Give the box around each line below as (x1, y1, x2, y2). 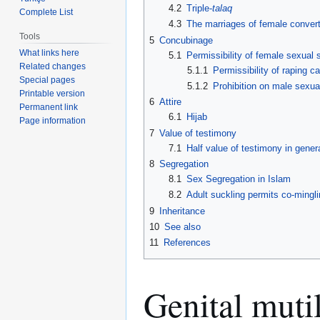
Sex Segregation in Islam (186, 173, 291, 184)
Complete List (19, 6, 74, 17)
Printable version (19, 89, 86, 99)
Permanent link (19, 102, 79, 113)
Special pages (19, 75, 76, 86)
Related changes (19, 61, 86, 72)
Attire (159, 96, 181, 108)
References (164, 237, 211, 249)
